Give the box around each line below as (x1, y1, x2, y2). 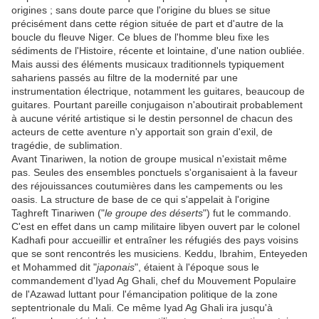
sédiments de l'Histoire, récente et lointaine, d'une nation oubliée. (11, 45, 305, 56)
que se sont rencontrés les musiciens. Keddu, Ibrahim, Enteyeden (11, 248, 308, 259)
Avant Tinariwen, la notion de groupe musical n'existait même (11, 153, 287, 164)
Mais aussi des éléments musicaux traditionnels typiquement (11, 58, 284, 70)
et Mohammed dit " (11, 261, 97, 273)
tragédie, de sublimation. (11, 140, 122, 151)
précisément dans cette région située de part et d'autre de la (11, 18, 283, 29)
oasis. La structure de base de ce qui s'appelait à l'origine (11, 194, 270, 205)
